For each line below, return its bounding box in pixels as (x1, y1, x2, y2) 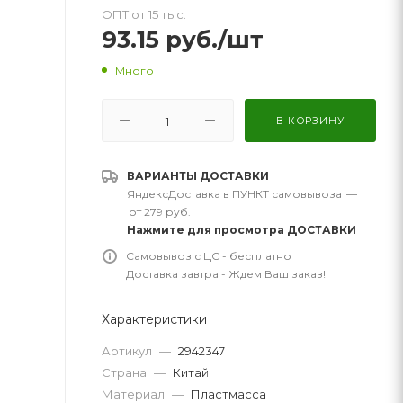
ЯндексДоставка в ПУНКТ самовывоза (127, 186, 342, 201)
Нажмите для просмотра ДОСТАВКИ (127, 222, 356, 237)
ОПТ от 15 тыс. (102, 7, 186, 22)
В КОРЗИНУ (276, 113, 345, 127)
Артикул (102, 343, 155, 358)
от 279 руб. (129, 204, 191, 219)
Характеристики (102, 310, 207, 327)
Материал (102, 386, 167, 401)
